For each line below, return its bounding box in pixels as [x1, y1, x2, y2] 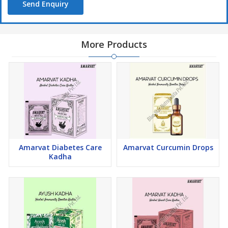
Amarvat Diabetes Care [18, 142, 102, 153]
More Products [81, 38, 147, 51]
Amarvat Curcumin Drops [123, 142, 213, 153]
